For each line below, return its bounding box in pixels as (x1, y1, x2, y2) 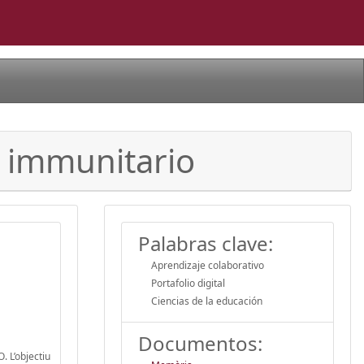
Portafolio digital (151, 275, 225, 290)
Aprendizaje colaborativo (151, 258, 264, 272)
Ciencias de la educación (151, 293, 262, 308)
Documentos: (138, 329, 262, 357)
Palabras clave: (138, 229, 273, 257)
